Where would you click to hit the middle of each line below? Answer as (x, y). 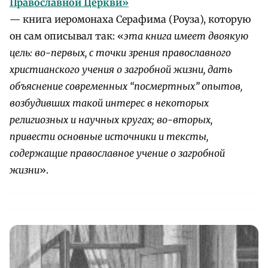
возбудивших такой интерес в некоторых (109, 103)
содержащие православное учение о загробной (117, 153)
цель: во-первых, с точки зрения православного (120, 52)
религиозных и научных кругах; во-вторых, (111, 119)
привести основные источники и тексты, (109, 136)
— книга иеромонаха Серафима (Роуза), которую (130, 19)
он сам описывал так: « (67, 36)
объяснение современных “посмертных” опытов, (126, 86)
